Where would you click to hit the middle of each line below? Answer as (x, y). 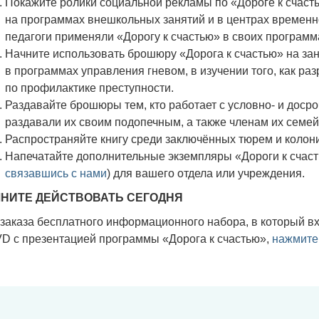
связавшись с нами (56, 173)
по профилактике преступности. (89, 88)
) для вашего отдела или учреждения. (205, 173)
